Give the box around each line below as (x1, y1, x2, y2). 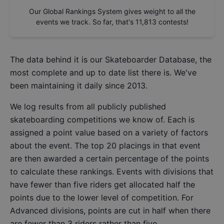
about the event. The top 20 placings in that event (10, 140, 200, 151)
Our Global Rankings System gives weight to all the (28, 7, 195, 16)
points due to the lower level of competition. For (10, 192, 193, 203)
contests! (158, 17, 188, 26)
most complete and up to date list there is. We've (10, 67, 196, 78)
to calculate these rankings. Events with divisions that (10, 166, 213, 177)
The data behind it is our (10, 54, 102, 65)
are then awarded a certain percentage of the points (10, 153, 209, 164)
